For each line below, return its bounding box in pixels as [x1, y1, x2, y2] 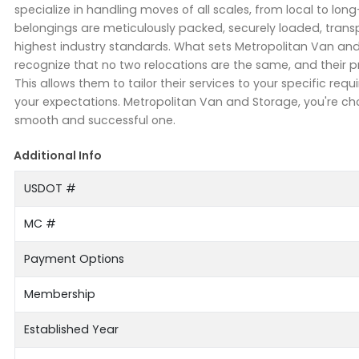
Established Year [23, 321, 119, 338]
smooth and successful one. [14, 112, 175, 129]
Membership [23, 286, 95, 303]
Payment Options [23, 251, 124, 268]
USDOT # [23, 180, 76, 197]
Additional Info [14, 147, 103, 164]
